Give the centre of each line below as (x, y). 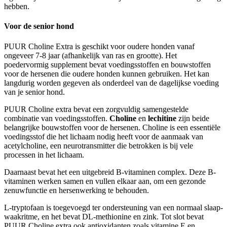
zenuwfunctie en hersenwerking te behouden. (78, 190)
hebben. (17, 7)
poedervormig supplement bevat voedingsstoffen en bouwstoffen (107, 64)
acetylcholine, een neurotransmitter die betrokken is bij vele (99, 145)
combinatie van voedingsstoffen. (57, 118)
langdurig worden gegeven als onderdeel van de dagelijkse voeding (111, 83)
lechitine (162, 118)
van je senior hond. (34, 92)
